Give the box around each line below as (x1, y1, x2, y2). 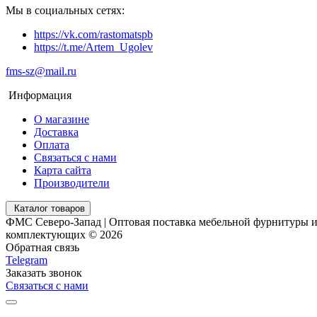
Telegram (6, 253, 47, 266)
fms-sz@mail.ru (6, 64, 76, 77)
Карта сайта (34, 163, 91, 176)
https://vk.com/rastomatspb (34, 28, 153, 40)
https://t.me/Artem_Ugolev (34, 40, 153, 53)
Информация (8, 88, 71, 101)
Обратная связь (6, 241, 79, 253)
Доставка (34, 125, 79, 138)
